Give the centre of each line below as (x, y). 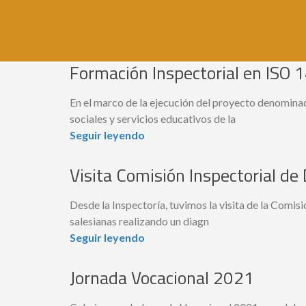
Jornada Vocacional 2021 (162, 277)
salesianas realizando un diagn (139, 221)
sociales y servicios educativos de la (153, 118)
